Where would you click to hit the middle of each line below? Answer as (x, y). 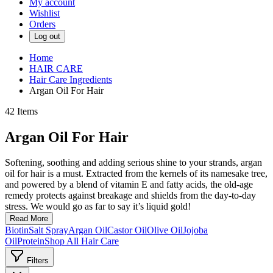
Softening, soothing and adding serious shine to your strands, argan (133, 163)
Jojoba (195, 230)
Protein (31, 241)
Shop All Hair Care (82, 241)
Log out (47, 36)
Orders (42, 24)
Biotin (17, 230)
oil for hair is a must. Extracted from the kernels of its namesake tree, (136, 174)
